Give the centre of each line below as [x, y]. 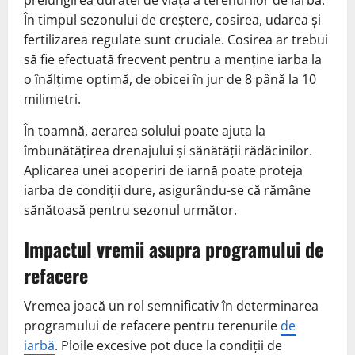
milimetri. [52, 99]
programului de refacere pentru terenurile [152, 325]
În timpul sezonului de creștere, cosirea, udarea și [172, 19]
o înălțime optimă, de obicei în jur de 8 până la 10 [170, 79]
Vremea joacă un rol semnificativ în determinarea [171, 305]
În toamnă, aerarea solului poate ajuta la [145, 130]
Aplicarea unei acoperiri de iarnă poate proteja [163, 170]
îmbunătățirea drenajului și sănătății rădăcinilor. [168, 150]
